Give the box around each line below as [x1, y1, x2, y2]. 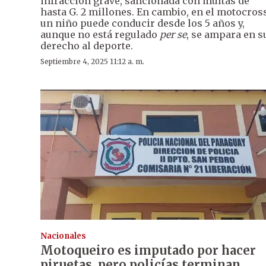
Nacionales [40, 230, 86, 241]
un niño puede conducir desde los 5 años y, [40, 17, 245, 29]
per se [160, 28, 186, 40]
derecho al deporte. [40, 39, 133, 52]
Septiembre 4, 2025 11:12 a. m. [40, 56, 144, 66]
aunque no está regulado [40, 28, 160, 40]
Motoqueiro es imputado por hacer [40, 242, 256, 258]
